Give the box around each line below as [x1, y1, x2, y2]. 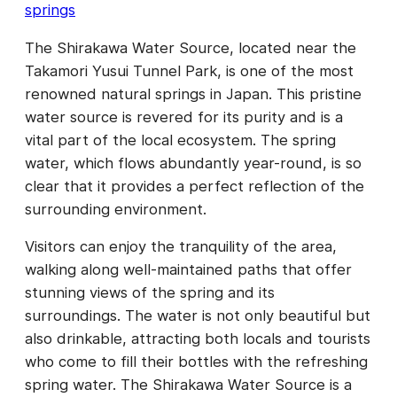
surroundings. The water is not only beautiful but [25, 307, 370, 325]
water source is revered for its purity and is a [25, 107, 343, 126]
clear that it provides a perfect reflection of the [25, 176, 364, 195]
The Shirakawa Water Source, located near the [25, 38, 356, 57]
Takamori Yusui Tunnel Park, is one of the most [25, 61, 354, 80]
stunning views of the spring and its [25, 284, 275, 302]
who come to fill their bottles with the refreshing [25, 353, 368, 371]
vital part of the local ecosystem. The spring [25, 130, 336, 149]
